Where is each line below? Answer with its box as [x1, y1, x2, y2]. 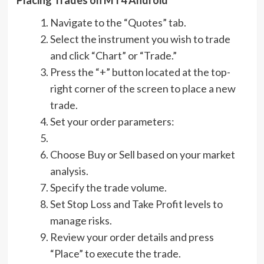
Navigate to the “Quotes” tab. [49, 15, 186, 29]
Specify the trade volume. [49, 180, 167, 194]
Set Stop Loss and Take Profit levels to [49, 197, 223, 210]
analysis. [49, 164, 88, 177]
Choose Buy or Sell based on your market [49, 147, 235, 161]
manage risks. [49, 213, 112, 227]
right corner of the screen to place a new [49, 81, 236, 95]
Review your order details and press [49, 230, 214, 243]
